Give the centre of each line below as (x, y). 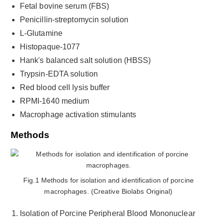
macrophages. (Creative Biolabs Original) (108, 191)
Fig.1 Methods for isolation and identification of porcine (108, 180)
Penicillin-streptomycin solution (74, 19)
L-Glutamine (41, 33)
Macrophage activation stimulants (78, 114)
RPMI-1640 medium (54, 101)
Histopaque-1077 (50, 46)
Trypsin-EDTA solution (59, 74)
